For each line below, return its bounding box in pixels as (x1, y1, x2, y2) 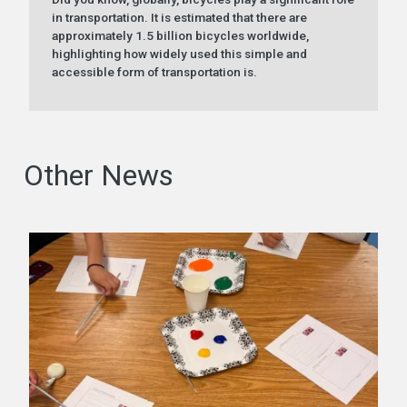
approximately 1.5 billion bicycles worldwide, (52, 27, 310, 43)
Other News (23, 157, 174, 193)
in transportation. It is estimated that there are (52, 9, 308, 25)
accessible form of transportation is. (52, 64, 261, 79)
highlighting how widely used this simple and (52, 45, 308, 61)
